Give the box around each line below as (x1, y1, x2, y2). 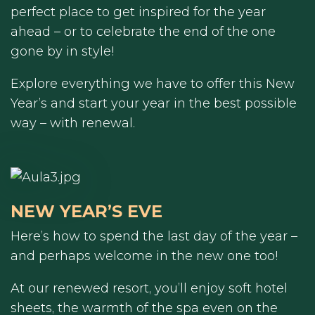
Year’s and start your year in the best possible (11, 95, 297, 111)
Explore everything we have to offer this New (11, 75, 295, 91)
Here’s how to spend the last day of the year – (11, 229, 297, 245)
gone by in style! (11, 43, 114, 59)
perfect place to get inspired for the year (11, 4, 266, 20)
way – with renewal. (11, 115, 135, 131)
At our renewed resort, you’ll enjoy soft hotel (11, 281, 288, 297)
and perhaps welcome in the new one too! (11, 248, 278, 264)
